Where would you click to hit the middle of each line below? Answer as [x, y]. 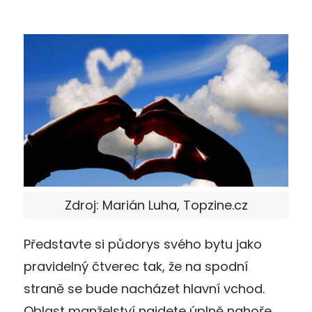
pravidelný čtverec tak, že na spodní [136, 266]
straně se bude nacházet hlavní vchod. [144, 288]
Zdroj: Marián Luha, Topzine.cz [156, 205]
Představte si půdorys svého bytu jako [143, 244]
